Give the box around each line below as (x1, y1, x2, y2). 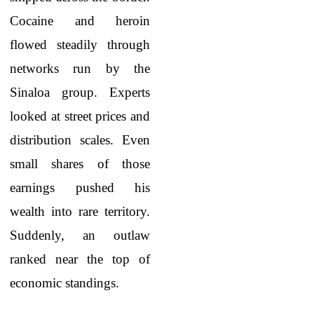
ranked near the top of (10, 252, 150, 266)
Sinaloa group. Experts (10, 85, 150, 100)
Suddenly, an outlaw (10, 228, 150, 243)
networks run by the (10, 61, 150, 76)
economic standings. (10, 275, 119, 290)
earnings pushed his (10, 180, 150, 195)
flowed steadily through (10, 37, 150, 52)
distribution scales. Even (10, 132, 150, 147)
